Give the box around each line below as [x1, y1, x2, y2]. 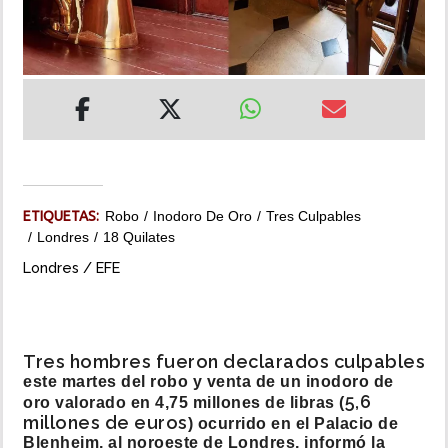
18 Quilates [103, 229, 175, 246]
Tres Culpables [266, 208, 361, 225]
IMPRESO [15, 143, 79, 159]
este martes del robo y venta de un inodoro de [23, 373, 394, 391]
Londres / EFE [23, 259, 120, 277]
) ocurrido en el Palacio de [187, 415, 398, 433]
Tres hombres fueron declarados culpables [23, 351, 425, 373]
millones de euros [23, 412, 188, 434]
